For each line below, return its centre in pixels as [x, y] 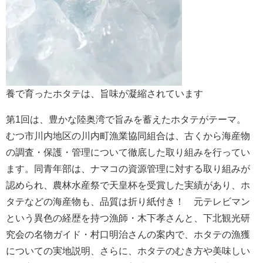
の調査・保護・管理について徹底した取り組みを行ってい [128, 153]
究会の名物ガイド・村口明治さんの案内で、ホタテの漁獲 [128, 235]
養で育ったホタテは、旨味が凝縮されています [104, 94]
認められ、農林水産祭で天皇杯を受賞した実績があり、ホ [128, 186]
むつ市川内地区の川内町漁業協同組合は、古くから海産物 [128, 136]
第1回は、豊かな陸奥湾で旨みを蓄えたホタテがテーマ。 [126, 120]
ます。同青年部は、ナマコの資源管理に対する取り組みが [128, 169]
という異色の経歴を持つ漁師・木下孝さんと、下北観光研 [128, 218]
